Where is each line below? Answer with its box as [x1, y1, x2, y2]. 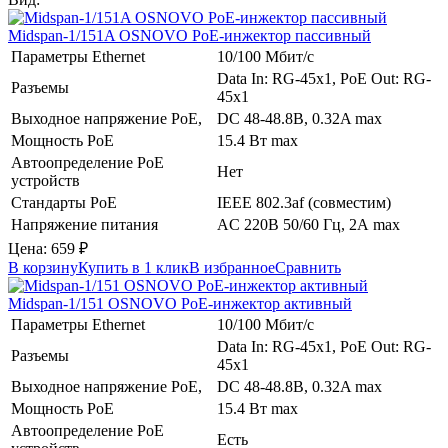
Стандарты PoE [11, 193, 117, 211]
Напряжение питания [11, 215, 158, 233]
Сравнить [275, 258, 341, 276]
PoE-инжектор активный [181, 294, 352, 312]
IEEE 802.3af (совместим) [217, 193, 391, 211]
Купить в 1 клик [78, 258, 189, 276]
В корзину [8, 258, 78, 276]
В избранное [189, 258, 275, 276]
